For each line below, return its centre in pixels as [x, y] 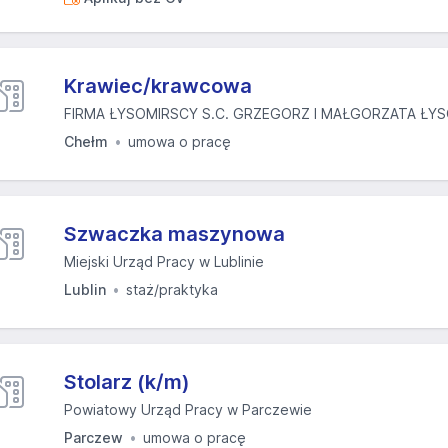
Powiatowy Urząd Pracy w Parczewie [188, 409]
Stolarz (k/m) [127, 382]
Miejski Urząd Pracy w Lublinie [164, 261]
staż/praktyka [172, 289]
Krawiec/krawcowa [158, 86]
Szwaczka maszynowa [174, 234]
